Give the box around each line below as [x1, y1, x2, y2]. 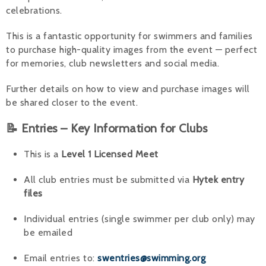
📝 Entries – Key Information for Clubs [6, 121, 208, 135]
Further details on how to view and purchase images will [6, 83, 250, 94]
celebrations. [6, 4, 62, 16]
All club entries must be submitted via [24, 173, 192, 185]
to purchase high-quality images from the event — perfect [6, 43, 257, 55]
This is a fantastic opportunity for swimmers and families [6, 30, 253, 42]
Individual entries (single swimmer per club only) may [24, 213, 255, 224]
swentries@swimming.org [97, 252, 205, 264]
